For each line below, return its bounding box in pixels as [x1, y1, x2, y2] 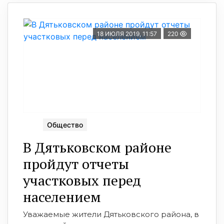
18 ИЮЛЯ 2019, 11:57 [97, 29, 157, 37]
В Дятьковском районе [23, 137, 171, 156]
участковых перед [23, 170, 141, 189]
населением [23, 187, 101, 206]
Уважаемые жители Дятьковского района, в [23, 209, 199, 219]
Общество [47, 120, 83, 129]
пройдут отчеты [23, 154, 129, 173]
